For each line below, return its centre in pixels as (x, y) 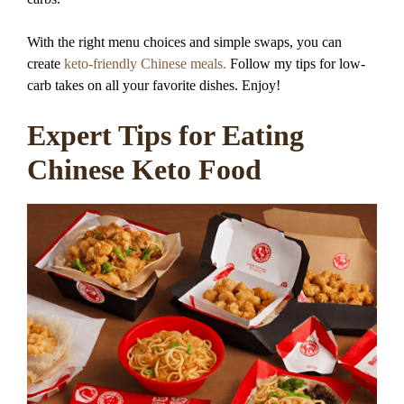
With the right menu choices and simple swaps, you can (184, 41)
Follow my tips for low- (296, 63)
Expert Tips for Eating (165, 135)
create (46, 63)
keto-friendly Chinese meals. (145, 63)
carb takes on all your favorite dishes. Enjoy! (154, 85)
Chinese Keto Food (144, 169)
